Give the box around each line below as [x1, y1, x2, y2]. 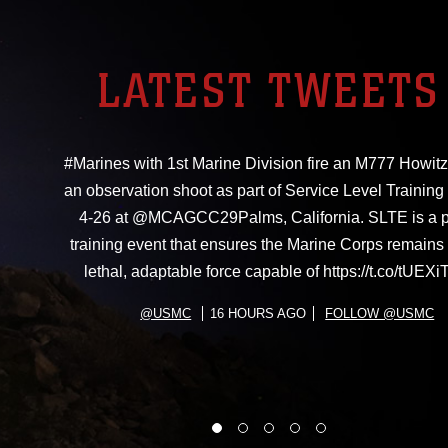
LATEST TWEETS [98, 63, 441, 120]
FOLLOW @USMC [325, 306, 435, 321]
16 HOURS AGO [210, 306, 307, 321]
